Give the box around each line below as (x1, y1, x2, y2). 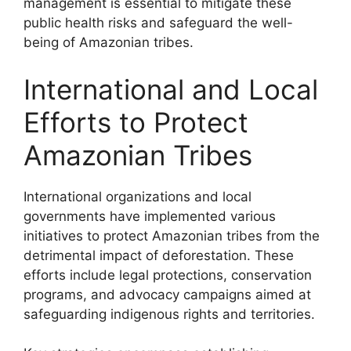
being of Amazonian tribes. (24, 34, 194, 50)
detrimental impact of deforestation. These (24, 247, 294, 263)
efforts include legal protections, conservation (24, 266, 312, 283)
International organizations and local (24, 188, 251, 204)
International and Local (24, 72, 318, 106)
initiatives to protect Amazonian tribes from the (24, 227, 320, 244)
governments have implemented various (24, 208, 276, 224)
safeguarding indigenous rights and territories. (24, 306, 315, 322)
